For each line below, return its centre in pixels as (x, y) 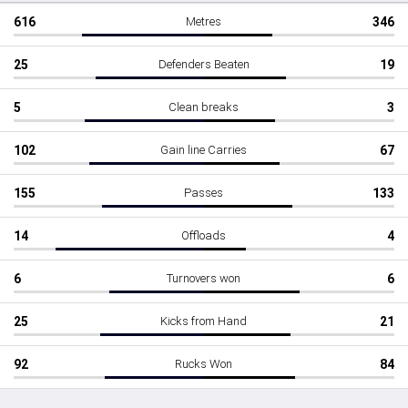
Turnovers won (204, 278)
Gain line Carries (204, 150)
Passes (204, 193)
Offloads (204, 235)
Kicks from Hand (204, 321)
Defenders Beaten (204, 64)
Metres (204, 21)
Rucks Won (204, 364)
